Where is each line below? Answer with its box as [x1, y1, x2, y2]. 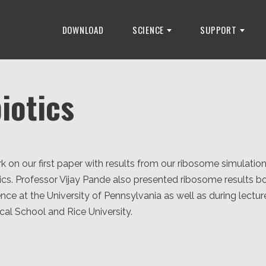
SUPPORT [200, 23, 237, 36]
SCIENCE [132, 23, 164, 36]
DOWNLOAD [62, 23, 104, 36]
